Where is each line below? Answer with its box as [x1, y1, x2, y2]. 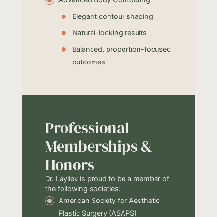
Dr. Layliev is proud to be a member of [45, 174, 169, 183]
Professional [45, 117, 129, 139]
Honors [45, 154, 94, 175]
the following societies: [45, 184, 121, 193]
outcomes [72, 57, 105, 66]
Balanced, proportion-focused [72, 45, 171, 54]
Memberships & [45, 135, 152, 157]
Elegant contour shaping [72, 12, 153, 21]
